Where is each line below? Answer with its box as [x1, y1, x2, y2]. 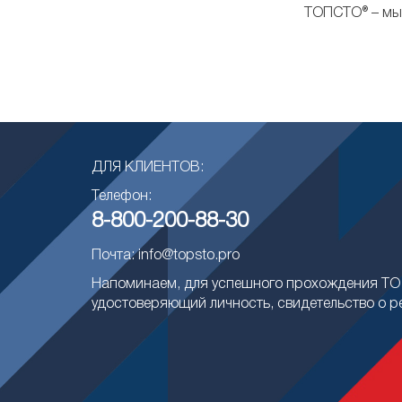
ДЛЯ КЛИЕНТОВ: [92, 162, 204, 174]
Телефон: [92, 190, 152, 203]
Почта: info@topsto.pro [92, 249, 240, 262]
